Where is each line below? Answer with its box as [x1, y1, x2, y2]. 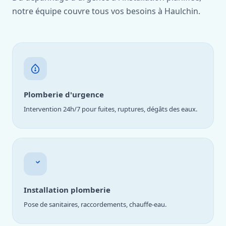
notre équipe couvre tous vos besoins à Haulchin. [12, 6, 200, 17]
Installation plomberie [24, 185, 110, 195]
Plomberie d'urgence [24, 89, 104, 99]
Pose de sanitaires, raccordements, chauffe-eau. [24, 200, 166, 209]
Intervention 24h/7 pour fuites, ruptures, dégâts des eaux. [24, 104, 197, 114]
